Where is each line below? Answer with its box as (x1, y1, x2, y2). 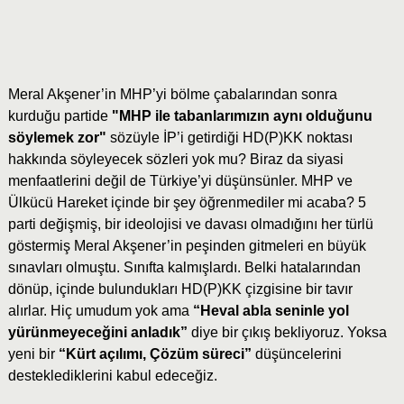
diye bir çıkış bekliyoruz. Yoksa (190, 325, 387, 341)
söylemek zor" (7, 130, 110, 146)
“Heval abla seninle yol (192, 303, 349, 319)
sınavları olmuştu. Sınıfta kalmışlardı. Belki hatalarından (7, 260, 361, 276)
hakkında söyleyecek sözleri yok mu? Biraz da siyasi (7, 151, 344, 168)
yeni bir (7, 346, 59, 363)
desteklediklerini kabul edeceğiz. (7, 368, 217, 384)
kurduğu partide (7, 108, 112, 124)
